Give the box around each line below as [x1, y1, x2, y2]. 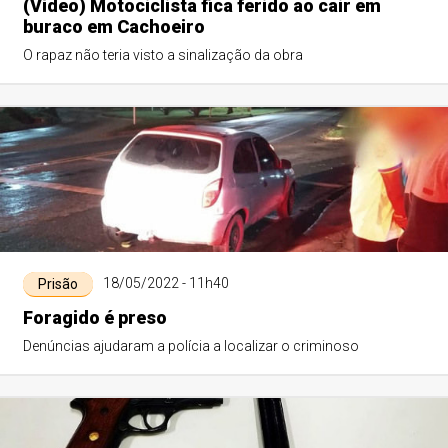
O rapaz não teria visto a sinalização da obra [22, 47, 303, 63]
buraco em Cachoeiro [22, 16, 205, 37]
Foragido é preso [22, 307, 167, 328]
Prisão [37, 276, 78, 292]
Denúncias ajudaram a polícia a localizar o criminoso [22, 338, 359, 354]
